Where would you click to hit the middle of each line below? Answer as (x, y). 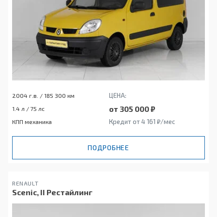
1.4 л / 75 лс (28, 109)
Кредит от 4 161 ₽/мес (142, 122)
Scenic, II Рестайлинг (52, 192)
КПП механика (32, 122)
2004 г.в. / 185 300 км (43, 96)
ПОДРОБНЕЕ (108, 148)
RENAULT (25, 183)
